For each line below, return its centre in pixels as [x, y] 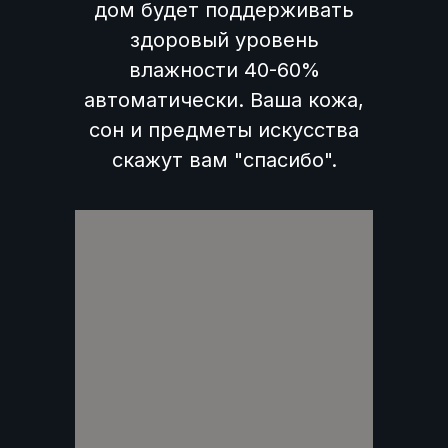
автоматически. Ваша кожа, [224, 99]
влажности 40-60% [224, 69]
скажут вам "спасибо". [224, 159]
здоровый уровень [224, 39]
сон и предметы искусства [224, 129]
